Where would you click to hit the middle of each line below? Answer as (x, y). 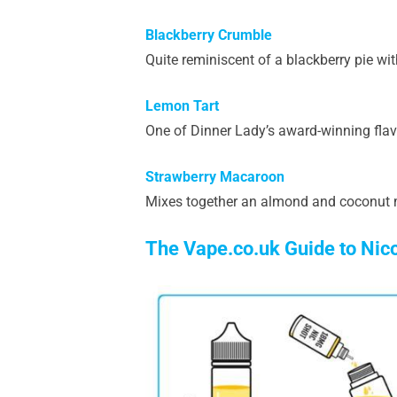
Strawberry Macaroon (215, 176)
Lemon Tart (182, 105)
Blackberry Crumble (209, 35)
